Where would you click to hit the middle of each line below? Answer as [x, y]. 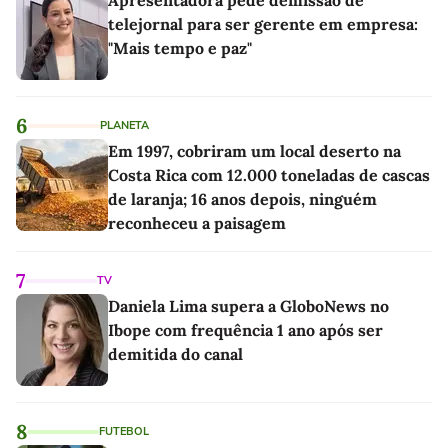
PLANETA [124, 126]
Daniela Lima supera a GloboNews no [248, 306]
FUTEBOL [124, 432]
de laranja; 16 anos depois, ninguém [242, 199]
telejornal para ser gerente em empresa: [263, 24]
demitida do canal [175, 354]
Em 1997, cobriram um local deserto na [254, 151]
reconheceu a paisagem [197, 223]
